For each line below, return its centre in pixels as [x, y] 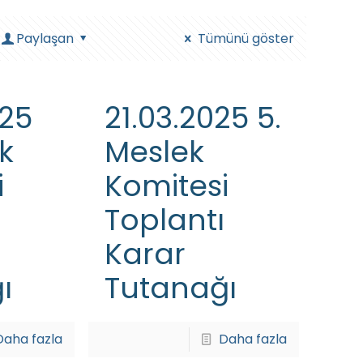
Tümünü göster [246, 38]
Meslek [154, 152]
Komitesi [166, 186]
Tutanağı [170, 288]
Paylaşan [45, 38]
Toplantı [164, 220]
